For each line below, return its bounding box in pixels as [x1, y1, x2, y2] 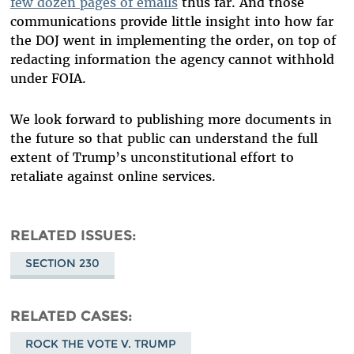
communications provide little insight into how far [9, 13, 333, 30]
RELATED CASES [9, 307, 128, 324]
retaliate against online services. [9, 168, 216, 185]
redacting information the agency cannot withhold [9, 51, 334, 68]
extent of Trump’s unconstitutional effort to [9, 149, 294, 166]
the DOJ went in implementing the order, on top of [9, 32, 336, 49]
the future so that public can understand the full [9, 130, 318, 147]
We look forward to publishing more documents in [9, 111, 332, 128]
